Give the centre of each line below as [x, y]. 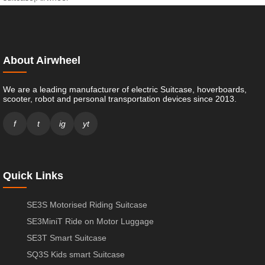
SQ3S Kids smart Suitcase [76, 255]
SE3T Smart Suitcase [67, 238]
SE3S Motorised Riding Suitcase [87, 205]
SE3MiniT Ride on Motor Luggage [90, 222]
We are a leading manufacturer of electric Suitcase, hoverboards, [125, 90]
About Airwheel [42, 61]
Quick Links [33, 176]
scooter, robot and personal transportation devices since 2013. [120, 99]
